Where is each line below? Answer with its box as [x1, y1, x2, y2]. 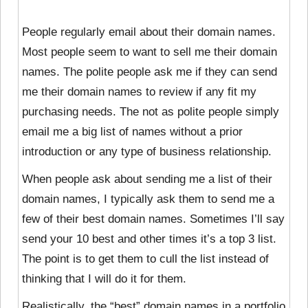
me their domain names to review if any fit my [22, 85, 256, 98]
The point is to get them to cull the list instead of [22, 252, 269, 265]
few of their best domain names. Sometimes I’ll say [22, 212, 285, 225]
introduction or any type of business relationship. [22, 144, 272, 158]
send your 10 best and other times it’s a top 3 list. [22, 232, 276, 245]
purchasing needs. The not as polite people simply [22, 104, 279, 118]
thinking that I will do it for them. [22, 272, 186, 285]
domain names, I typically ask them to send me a [22, 192, 274, 206]
